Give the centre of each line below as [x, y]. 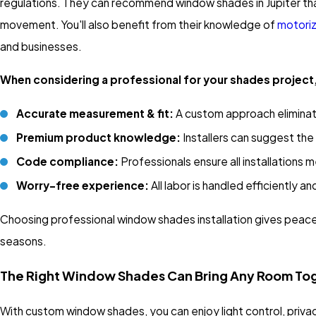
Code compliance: [68, 162]
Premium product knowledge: [99, 138]
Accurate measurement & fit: [95, 113]
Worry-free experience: [83, 186]
